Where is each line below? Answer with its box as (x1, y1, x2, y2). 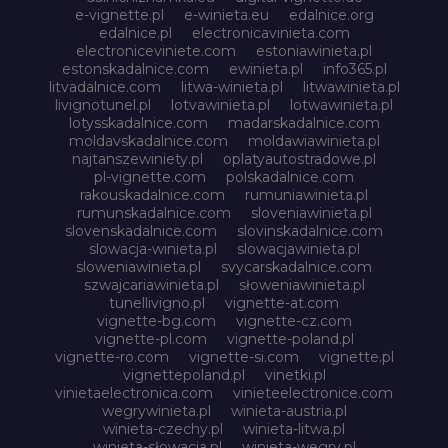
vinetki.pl (264, 365, 326, 384)
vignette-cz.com (235, 311, 352, 330)
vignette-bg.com (96, 311, 216, 330)
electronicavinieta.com (191, 23, 350, 42)
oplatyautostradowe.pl (223, 149, 376, 168)
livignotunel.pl (55, 95, 151, 114)
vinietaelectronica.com (55, 383, 213, 402)
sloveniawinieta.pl (250, 203, 372, 222)
